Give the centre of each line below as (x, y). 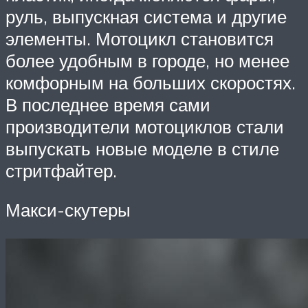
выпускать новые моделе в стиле (142, 148)
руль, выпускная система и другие (146, 16)
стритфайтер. (61, 170)
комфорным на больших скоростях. (151, 82)
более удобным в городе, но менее (147, 60)
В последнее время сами (108, 104)
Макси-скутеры (68, 210)
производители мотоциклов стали (145, 126)
